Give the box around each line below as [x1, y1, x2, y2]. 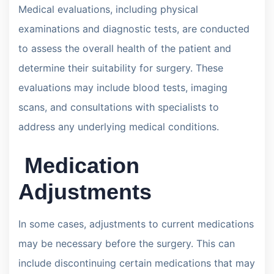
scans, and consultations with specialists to [18, 100, 219, 113]
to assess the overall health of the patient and [18, 42, 231, 54]
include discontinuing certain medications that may [18, 256, 255, 269]
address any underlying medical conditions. [18, 120, 219, 133]
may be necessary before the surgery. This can [18, 237, 235, 250]
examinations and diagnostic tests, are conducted [18, 22, 250, 35]
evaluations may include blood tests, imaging [18, 81, 228, 94]
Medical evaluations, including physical [18, 2, 198, 15]
